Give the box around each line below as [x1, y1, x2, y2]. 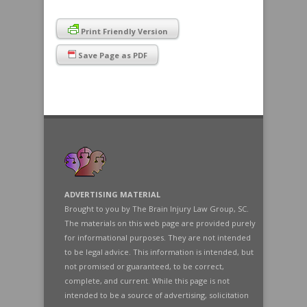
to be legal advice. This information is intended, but [64, 247, 254, 257]
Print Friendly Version [79, 26, 168, 36]
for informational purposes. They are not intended [64, 232, 251, 243]
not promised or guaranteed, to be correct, [64, 261, 224, 271]
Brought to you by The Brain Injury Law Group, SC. [64, 204, 249, 214]
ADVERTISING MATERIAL [64, 189, 160, 199]
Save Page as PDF [76, 50, 147, 60]
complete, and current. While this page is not [64, 275, 230, 286]
